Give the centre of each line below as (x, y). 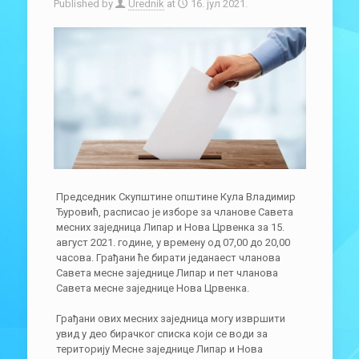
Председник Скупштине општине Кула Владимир (175, 196)
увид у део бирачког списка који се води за (161, 333)
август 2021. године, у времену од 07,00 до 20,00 (173, 242)
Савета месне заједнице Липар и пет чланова (167, 272)
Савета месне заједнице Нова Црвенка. (152, 288)
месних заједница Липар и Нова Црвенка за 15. (170, 227)
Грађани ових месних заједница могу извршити (170, 318)
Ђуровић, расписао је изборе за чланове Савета (174, 212)
